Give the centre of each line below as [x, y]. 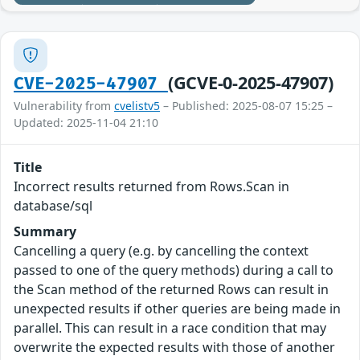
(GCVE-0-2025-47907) [250, 82]
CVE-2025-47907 [91, 84]
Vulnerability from [64, 105]
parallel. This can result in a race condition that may [170, 327]
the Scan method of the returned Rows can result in [171, 289]
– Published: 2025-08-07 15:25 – [246, 105]
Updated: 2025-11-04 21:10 [86, 122]
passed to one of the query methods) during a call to [174, 270]
